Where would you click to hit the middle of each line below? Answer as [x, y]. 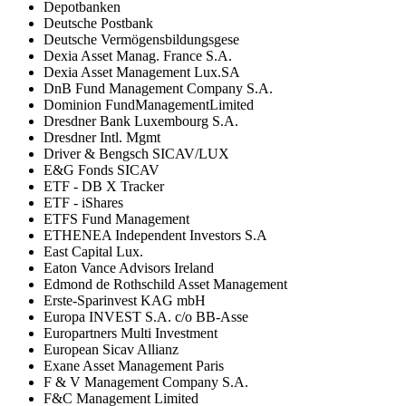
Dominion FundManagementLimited [149, 104]
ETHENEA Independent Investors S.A [155, 235]
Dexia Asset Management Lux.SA [142, 72]
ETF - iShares [83, 202]
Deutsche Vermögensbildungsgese [141, 39]
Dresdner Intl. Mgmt [102, 137]
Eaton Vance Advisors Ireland [129, 267]
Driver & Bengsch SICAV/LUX [136, 153]
